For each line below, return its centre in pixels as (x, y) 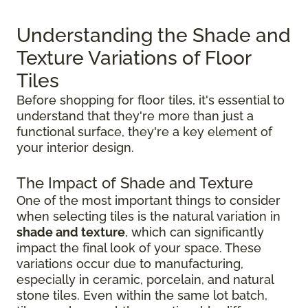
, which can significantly (195, 232)
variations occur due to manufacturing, (130, 263)
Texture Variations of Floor (134, 58)
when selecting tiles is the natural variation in (148, 216)
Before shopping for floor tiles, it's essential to (151, 100)
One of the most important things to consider (148, 200)
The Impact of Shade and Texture (135, 183)
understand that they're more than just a (135, 115)
